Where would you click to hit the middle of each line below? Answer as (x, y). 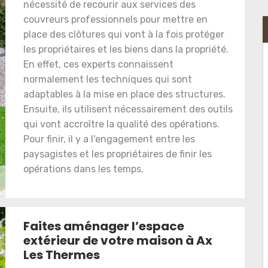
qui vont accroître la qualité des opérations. (121, 124)
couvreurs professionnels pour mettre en (115, 20)
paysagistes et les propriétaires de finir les (118, 154)
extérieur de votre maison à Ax (118, 241)
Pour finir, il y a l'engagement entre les (109, 139)
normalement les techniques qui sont (108, 80)
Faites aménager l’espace (104, 226)
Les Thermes (62, 255)
